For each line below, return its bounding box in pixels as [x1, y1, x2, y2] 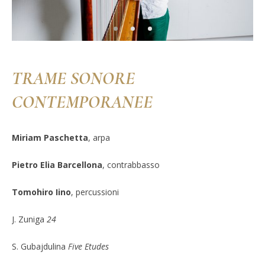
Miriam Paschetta [11, 131, 88, 143]
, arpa [88, 131, 110, 143]
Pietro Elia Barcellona [11, 159, 102, 170]
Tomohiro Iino [11, 186, 71, 198]
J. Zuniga [11, 213, 47, 225]
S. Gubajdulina [11, 240, 68, 252]
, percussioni [70, 186, 119, 198]
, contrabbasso [102, 159, 160, 170]
